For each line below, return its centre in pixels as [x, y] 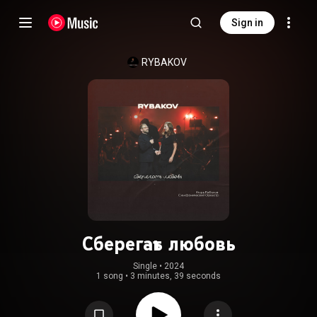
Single [145, 266]
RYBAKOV [164, 62]
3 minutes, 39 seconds [175, 276]
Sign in [247, 23]
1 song [110, 276]
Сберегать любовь [158, 243]
